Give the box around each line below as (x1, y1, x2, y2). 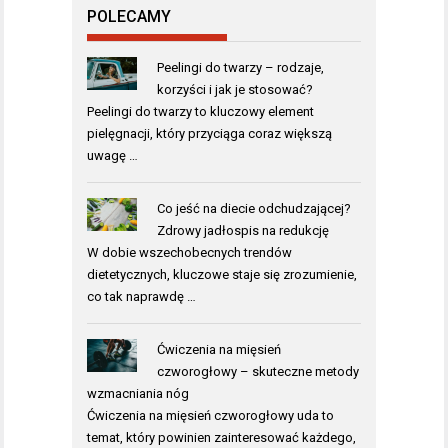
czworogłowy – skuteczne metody (156, 363, 359, 379)
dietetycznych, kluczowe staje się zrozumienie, (87, 266, 357, 282)
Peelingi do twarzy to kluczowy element (87, 103, 314, 119)
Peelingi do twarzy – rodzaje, (156, 59, 324, 75)
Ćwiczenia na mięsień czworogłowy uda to (87, 407, 334, 423)
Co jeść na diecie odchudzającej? (156, 200, 351, 216)
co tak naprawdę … (87, 288, 196, 304)
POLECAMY (87, 6, 171, 26)
